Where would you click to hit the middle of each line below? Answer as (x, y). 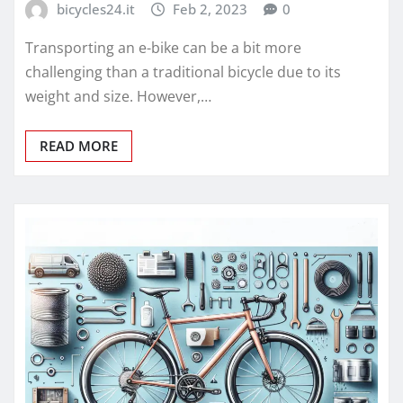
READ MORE (79, 146)
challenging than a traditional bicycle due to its (183, 72)
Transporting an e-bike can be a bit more (163, 48)
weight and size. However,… (118, 97)
